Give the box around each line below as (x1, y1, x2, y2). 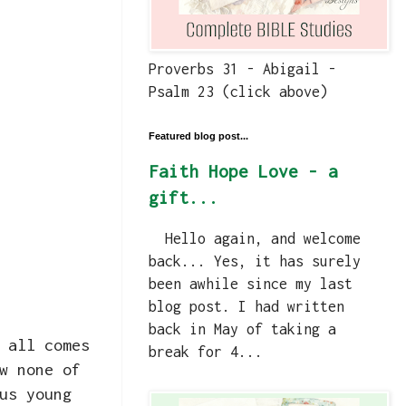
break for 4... (149, 343, 263, 361)
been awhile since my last (149, 275, 353, 293)
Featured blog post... (149, 130, 248, 142)
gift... (149, 188, 218, 208)
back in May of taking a (149, 321, 336, 338)
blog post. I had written (149, 298, 344, 315)
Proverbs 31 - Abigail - (149, 61, 336, 78)
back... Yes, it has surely (149, 253, 361, 270)
